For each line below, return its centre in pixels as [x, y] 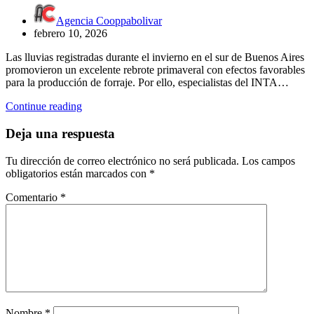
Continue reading [44, 107]
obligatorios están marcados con [77, 173]
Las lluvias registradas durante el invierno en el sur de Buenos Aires [155, 57]
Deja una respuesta [60, 133]
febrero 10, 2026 [70, 34]
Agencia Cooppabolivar [109, 21]
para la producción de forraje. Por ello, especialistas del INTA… [147, 83]
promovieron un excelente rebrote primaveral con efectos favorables [155, 70]
